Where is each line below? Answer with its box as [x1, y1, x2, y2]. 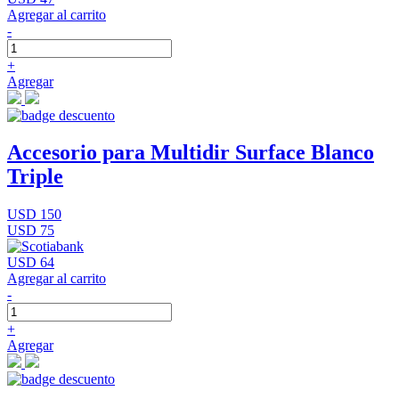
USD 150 [7, 207, 61, 223]
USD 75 [7, 223, 54, 239]
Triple [7, 165, 63, 189]
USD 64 [7, 255, 54, 271]
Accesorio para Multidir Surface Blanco [7, 141, 374, 165]
